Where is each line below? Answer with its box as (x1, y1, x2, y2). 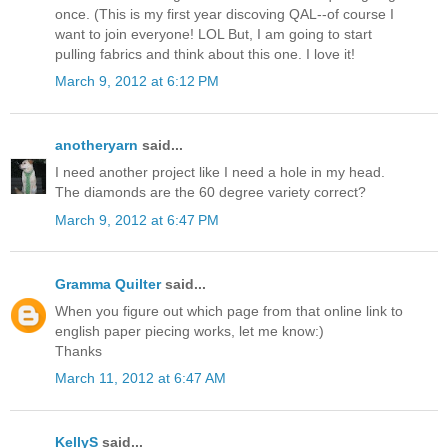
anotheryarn (55, 137, 138, 154)
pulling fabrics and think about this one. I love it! (55, 45, 355, 62)
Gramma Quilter (55, 275, 161, 292)
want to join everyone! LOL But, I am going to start (55, 25, 372, 42)
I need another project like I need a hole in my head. (55, 164, 385, 181)
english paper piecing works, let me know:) (55, 322, 324, 339)
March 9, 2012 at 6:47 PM (55, 211, 219, 228)
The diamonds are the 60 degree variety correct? (55, 184, 366, 201)
